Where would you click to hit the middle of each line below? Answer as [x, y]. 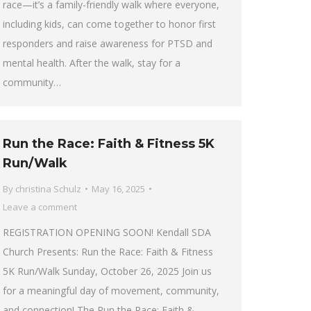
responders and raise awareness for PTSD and [108, 43]
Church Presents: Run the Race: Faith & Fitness [108, 252]
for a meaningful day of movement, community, [111, 291]
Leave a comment [40, 207]
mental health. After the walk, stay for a [92, 62]
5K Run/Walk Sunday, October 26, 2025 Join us [107, 271]
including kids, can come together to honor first [109, 24]
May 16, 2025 [118, 189]
